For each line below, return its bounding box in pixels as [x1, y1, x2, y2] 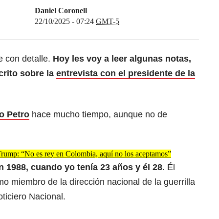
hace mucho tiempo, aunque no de [29, 109, 167, 120]
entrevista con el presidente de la [56, 68, 195, 79]
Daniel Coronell [35, 6, 87, 15]
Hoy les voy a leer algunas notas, [53, 54, 191, 64]
